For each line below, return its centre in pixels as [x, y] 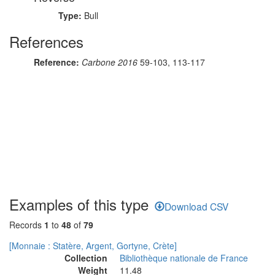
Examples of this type [79, 204]
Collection [86, 258]
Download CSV [196, 206]
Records [27, 225]
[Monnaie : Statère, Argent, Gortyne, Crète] [93, 246]
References [46, 41]
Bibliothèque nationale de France [184, 258]
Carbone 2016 [110, 62]
